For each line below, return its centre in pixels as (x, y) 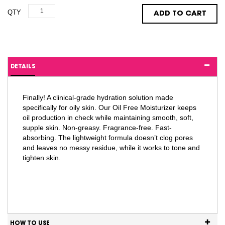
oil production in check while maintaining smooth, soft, (108, 118)
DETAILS (23, 67)
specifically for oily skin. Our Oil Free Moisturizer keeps (109, 108)
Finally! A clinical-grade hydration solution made (98, 98)
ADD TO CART (180, 13)
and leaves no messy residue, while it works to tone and (111, 148)
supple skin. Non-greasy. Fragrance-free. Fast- (97, 128)
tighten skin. (41, 158)
